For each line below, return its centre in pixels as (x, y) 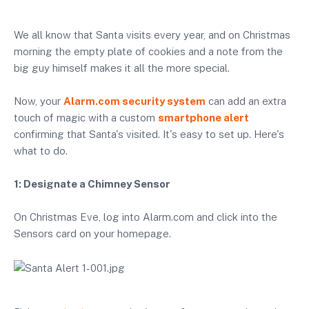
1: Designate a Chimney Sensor (92, 184)
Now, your (39, 101)
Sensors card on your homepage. (92, 233)
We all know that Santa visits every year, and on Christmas (152, 35)
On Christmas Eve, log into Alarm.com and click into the (146, 217)
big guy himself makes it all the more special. (122, 68)
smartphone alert (203, 118)
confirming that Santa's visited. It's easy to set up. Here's (149, 134)
